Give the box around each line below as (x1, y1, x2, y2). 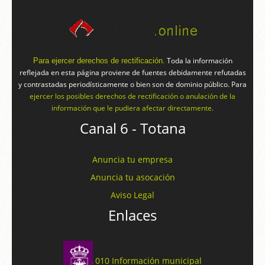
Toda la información (164, 56, 232, 66)
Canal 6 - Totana (79, 118, 186, 138)
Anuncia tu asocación (90, 172, 175, 183)
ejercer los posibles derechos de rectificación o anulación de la (30, 91, 235, 102)
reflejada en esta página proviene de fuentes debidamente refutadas (19, 67, 246, 78)
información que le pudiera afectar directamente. (51, 103, 214, 114)
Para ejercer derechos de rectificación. (33, 56, 165, 66)
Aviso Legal (111, 189, 154, 201)
